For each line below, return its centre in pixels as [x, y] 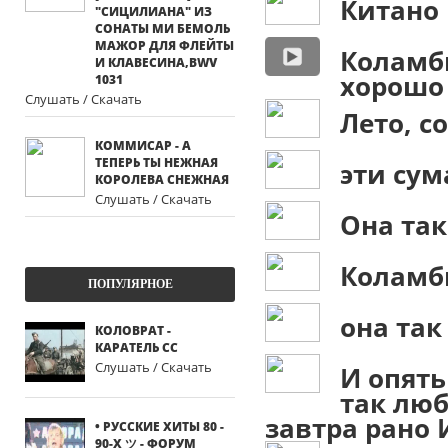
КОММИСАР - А [143, 145]
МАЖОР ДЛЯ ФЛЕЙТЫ [164, 45]
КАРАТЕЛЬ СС [136, 347]
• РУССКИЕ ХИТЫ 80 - [159, 426]
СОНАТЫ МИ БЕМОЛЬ [162, 28]
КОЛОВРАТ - [133, 330]
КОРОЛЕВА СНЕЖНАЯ [162, 179]
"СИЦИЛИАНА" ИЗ [153, 11]
